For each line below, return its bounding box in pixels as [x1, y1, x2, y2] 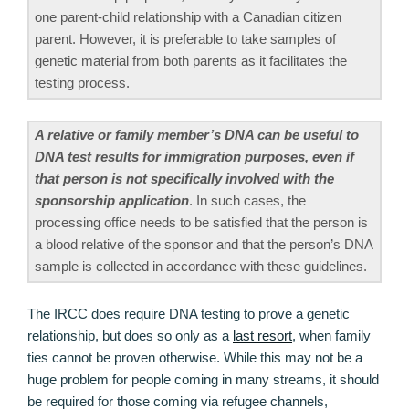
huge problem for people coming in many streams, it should [27, 372, 379, 388]
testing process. [35, 75, 130, 91]
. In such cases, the [189, 192, 306, 208]
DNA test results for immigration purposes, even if [35, 148, 354, 164]
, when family [292, 328, 371, 344]
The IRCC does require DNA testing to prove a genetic [27, 306, 350, 322]
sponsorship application [35, 192, 189, 208]
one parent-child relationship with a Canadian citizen [35, 9, 341, 26]
